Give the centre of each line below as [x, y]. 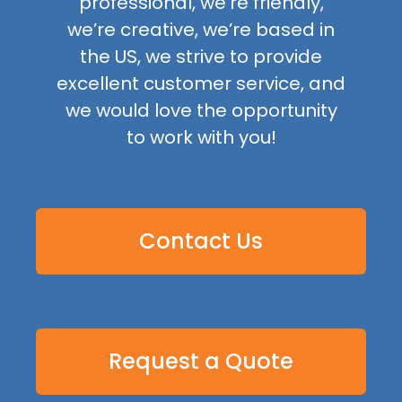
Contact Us [201, 241]
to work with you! [201, 137]
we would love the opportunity [201, 110]
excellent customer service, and [201, 83]
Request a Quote [201, 362]
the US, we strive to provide [201, 56]
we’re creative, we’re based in [201, 29]
